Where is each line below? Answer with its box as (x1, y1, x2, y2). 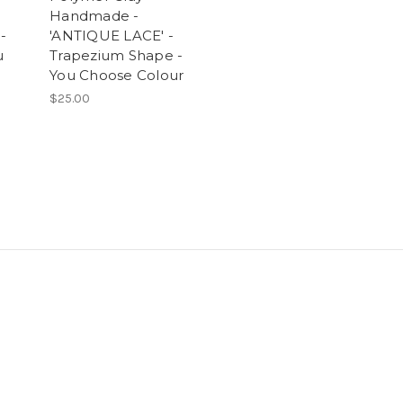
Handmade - (49, 6, 139, 24)
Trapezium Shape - (49, 46, 184, 64)
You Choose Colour (49, 66, 184, 84)
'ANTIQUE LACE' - (49, 26, 174, 44)
